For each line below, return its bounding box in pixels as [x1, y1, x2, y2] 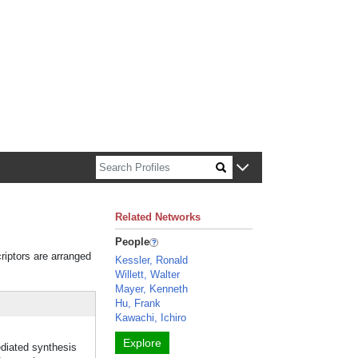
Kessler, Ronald [115, 254, 189, 266]
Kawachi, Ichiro [115, 312, 187, 324]
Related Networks [115, 211, 201, 223]
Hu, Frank [115, 297, 161, 309]
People [115, 236, 150, 248]
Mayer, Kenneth [115, 283, 189, 295]
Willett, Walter [115, 268, 181, 280]
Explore [123, 336, 162, 349]
